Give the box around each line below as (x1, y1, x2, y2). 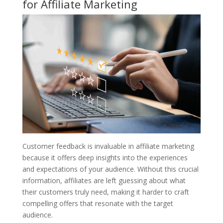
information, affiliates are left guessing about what (22, 175, 186, 185)
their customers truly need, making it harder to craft (22, 187, 189, 197)
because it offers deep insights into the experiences (22, 152, 188, 162)
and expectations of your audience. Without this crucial (22, 164, 199, 174)
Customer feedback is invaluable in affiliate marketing (22, 141, 194, 151)
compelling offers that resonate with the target (22, 198, 173, 208)
